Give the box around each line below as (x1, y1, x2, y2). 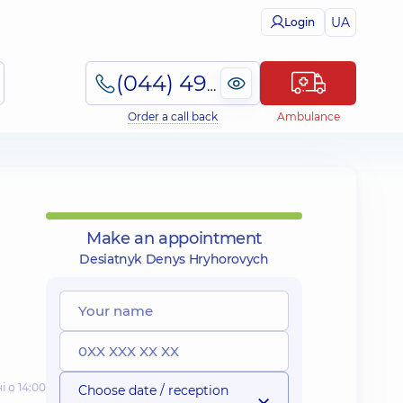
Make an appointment (85, 228, 263, 248)
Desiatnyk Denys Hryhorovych (79, 251, 269, 267)
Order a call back (128, 110, 218, 123)
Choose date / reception (78, 382, 228, 399)
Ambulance (276, 110, 340, 123)
